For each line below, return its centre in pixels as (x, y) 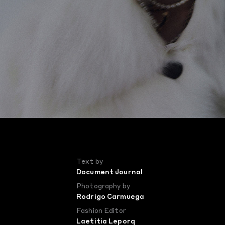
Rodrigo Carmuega (110, 197)
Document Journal (110, 173)
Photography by (103, 187)
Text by (90, 162)
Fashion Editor (101, 211)
